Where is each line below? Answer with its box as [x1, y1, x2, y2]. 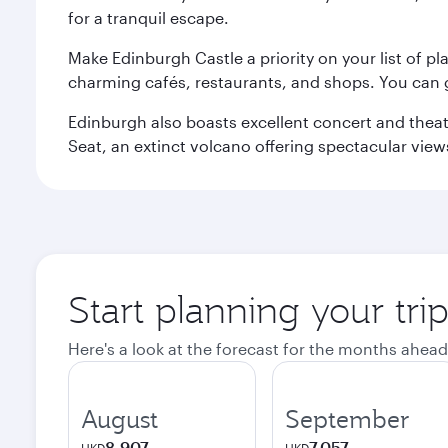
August [81, 403, 158, 435]
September [285, 403, 410, 435]
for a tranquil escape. [68, 8, 229, 27]
